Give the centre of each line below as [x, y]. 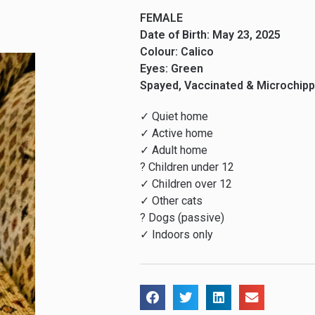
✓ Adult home [174, 150]
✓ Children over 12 [186, 184]
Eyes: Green [172, 69]
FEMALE [162, 18]
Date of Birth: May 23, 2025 [211, 35]
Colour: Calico [177, 52]
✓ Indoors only [177, 235]
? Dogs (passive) [182, 218]
